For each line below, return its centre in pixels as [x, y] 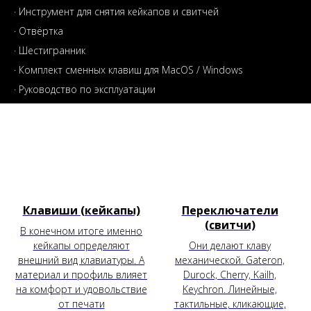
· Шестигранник [50, 50]
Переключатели [230, 210]
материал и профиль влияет [81, 274]
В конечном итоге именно [81, 230]
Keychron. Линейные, [230, 289]
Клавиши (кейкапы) [81, 210]
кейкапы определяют [81, 245]
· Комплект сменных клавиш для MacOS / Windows [128, 70]
